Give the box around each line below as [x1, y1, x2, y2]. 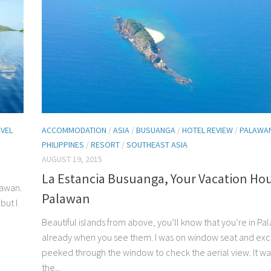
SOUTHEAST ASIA [126, 139, 188, 150]
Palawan [42, 190, 90, 207]
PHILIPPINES [42, 139, 84, 150]
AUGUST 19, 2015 [42, 153, 102, 165]
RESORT [91, 139, 120, 150]
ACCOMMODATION [42, 124, 106, 135]
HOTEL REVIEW [182, 124, 233, 135]
